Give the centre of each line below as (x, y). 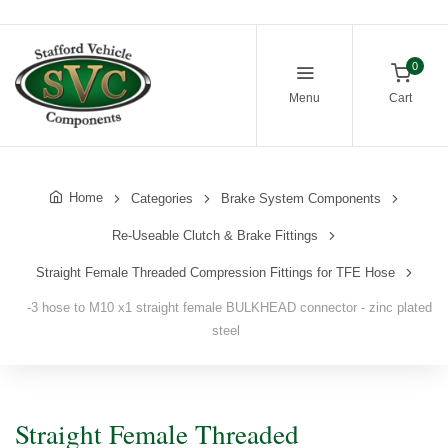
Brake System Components (301, 198)
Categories (162, 198)
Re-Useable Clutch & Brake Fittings (215, 235)
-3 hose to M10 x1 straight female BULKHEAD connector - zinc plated (225, 307)
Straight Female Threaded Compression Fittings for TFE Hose (215, 272)
